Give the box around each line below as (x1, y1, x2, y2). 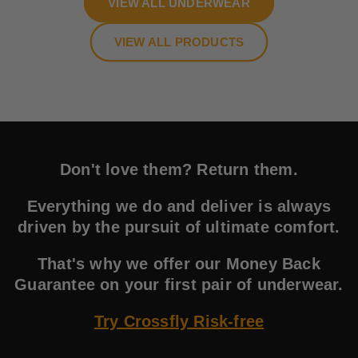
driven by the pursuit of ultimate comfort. (18, 218, 340, 236)
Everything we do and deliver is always (26, 197, 332, 215)
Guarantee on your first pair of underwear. (14, 276, 344, 293)
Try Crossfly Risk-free (93, 312, 265, 330)
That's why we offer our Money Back (38, 255, 320, 272)
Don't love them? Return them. (60, 161, 298, 178)
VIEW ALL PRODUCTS (113, 34, 245, 49)
